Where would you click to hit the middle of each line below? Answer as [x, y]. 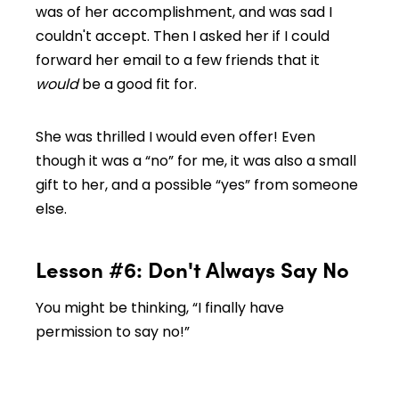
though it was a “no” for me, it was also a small [196, 161]
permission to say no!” [113, 332]
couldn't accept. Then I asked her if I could [183, 37]
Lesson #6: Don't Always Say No [192, 269]
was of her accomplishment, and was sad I [184, 12]
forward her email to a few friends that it [178, 61]
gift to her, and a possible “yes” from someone [197, 185]
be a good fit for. [138, 85]
